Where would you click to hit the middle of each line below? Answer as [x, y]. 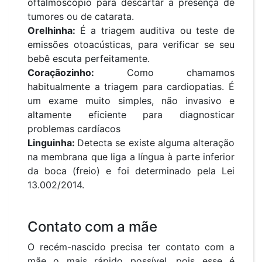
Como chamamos [164, 73]
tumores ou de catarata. [81, 17]
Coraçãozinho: [61, 73]
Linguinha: [53, 143]
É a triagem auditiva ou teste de [157, 31]
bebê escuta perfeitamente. [90, 59]
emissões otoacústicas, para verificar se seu [131, 45]
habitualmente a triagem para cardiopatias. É [131, 87]
